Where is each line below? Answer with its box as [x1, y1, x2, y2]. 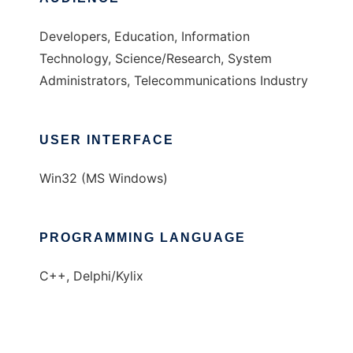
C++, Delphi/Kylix [39, 268, 143, 284]
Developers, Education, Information [39, 28, 250, 45]
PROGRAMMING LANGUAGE [39, 231, 246, 245]
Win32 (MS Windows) [39, 170, 168, 187]
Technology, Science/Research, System [39, 50, 272, 67]
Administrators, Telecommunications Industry [39, 72, 308, 89]
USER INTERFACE [39, 133, 174, 147]
